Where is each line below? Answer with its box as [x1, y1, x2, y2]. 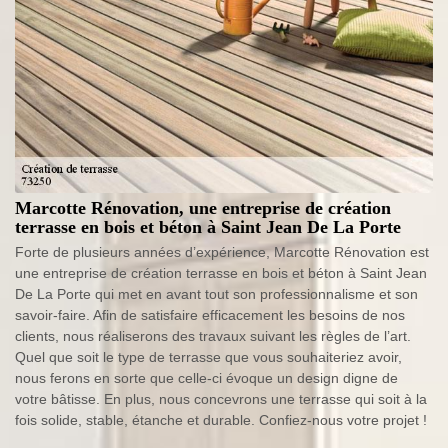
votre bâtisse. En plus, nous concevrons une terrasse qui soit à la [15, 391, 427, 407]
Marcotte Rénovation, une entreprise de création [15, 198, 391, 218]
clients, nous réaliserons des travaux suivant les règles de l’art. [15, 328, 411, 344]
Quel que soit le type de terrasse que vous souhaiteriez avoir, [15, 349, 402, 365]
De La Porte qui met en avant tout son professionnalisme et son [15, 286, 418, 302]
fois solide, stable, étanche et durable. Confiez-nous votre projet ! [15, 412, 427, 428]
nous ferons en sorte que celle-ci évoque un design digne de [15, 370, 398, 386]
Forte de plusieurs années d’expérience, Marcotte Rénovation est [15, 244, 429, 260]
